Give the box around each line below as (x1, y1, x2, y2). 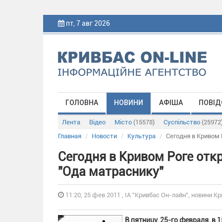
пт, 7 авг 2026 (64, 19, 111, 27)
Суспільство (164, 118, 202, 126)
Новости (92, 132, 117, 140)
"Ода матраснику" (58, 165, 164, 179)
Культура (127, 132, 156, 140)
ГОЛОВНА (65, 99, 98, 107)
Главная (58, 132, 81, 140)
